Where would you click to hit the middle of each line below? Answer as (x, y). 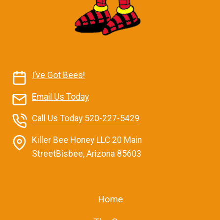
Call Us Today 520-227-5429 (86, 118)
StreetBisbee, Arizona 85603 (87, 154)
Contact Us (37, 63)
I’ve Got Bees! (58, 75)
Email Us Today (60, 97)
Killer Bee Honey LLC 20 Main (87, 140)
